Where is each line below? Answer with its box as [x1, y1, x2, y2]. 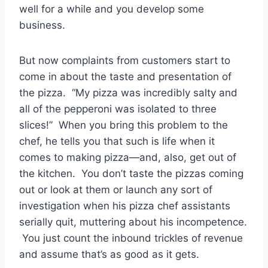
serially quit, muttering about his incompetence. [19, 215, 247, 228]
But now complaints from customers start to [19, 54, 230, 66]
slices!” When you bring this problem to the [19, 118, 228, 131]
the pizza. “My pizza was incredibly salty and [19, 86, 237, 99]
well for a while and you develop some [19, 2, 204, 15]
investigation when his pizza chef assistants [19, 199, 230, 212]
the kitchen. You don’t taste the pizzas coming [19, 167, 243, 179]
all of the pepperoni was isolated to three [19, 102, 217, 115]
